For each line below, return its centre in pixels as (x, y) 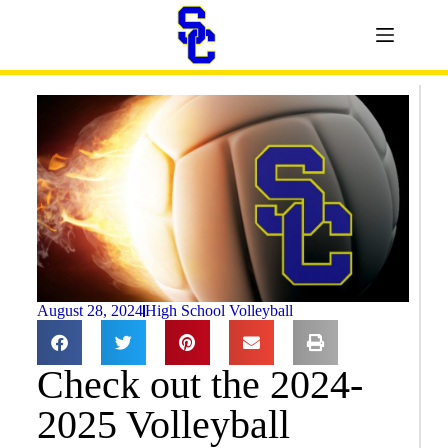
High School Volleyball (218, 310)
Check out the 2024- (199, 384)
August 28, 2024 (89, 310)
